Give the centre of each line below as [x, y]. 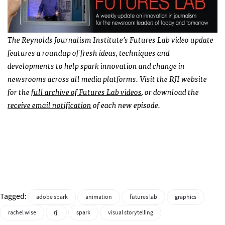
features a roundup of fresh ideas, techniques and [89, 52]
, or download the [170, 92]
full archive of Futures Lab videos [86, 92]
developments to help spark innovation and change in [96, 66]
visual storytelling [131, 213]
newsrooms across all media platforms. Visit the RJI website [107, 79]
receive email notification [49, 105]
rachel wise [22, 213]
